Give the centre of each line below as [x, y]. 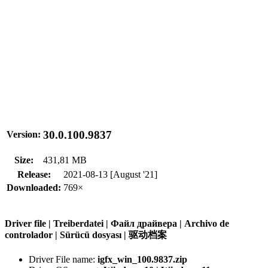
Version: [24, 134]
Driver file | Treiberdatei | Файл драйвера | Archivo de [117, 224]
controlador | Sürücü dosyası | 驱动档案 [86, 235]
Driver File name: [63, 260]
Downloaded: [34, 187]
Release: [34, 174]
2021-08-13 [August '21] [110, 174]
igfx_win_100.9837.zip [142, 260]
